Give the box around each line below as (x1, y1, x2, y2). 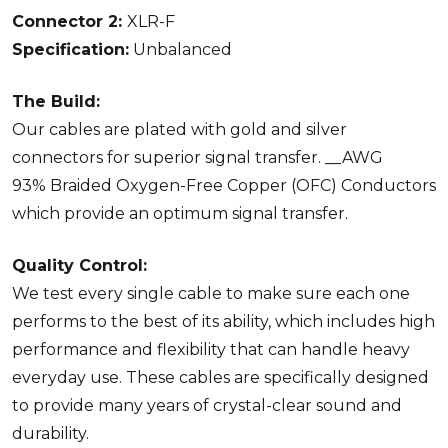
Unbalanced (129, 39, 232, 59)
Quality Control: (12, 255, 147, 275)
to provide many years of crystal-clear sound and (12, 395, 402, 415)
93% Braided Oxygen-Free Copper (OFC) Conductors (12, 175, 436, 195)
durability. (12, 423, 89, 443)
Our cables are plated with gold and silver (12, 119, 347, 139)
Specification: (12, 39, 129, 59)
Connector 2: (12, 11, 127, 31)
